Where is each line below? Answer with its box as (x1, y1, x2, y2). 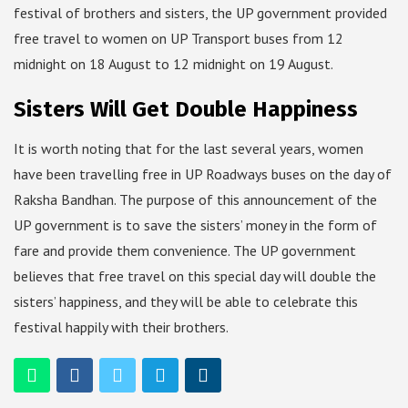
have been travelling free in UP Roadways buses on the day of (14, 165, 392, 184)
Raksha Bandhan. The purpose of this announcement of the (14, 190, 377, 209)
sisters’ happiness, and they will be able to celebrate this (14, 292, 358, 311)
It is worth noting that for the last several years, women (14, 139, 363, 158)
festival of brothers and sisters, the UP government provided (14, 4, 387, 23)
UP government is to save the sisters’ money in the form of (14, 216, 377, 235)
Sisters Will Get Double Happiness (14, 97, 358, 123)
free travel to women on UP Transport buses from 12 (14, 29, 343, 48)
